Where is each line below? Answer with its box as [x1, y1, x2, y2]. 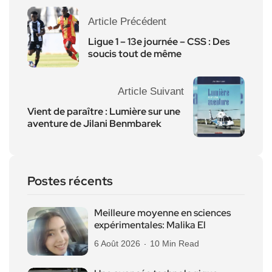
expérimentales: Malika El [94, 218, 206, 231]
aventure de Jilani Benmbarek [27, 117, 161, 130]
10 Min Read [150, 238, 199, 248]
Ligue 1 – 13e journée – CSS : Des [88, 35, 230, 48]
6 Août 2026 [94, 238, 140, 248]
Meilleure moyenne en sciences [94, 206, 231, 219]
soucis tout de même [88, 47, 182, 60]
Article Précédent [88, 15, 166, 27]
